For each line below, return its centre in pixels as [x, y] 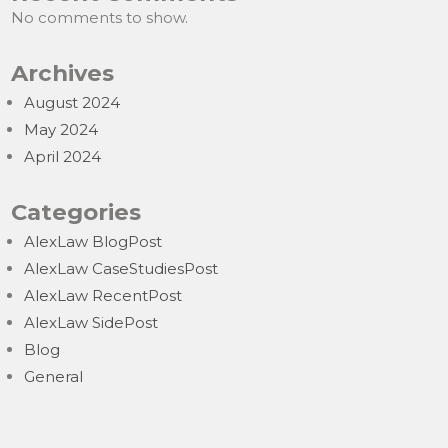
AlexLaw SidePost [91, 322]
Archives [63, 73]
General [54, 376]
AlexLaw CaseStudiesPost [121, 268]
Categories [76, 212]
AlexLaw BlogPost [93, 241]
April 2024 [63, 156]
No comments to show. [100, 17]
